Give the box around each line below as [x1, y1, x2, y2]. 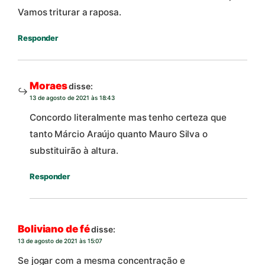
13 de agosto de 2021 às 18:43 [30, 94, 115, 102]
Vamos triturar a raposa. [18, 7, 121, 18]
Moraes [30, 80, 67, 92]
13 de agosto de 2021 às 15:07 [18, 237, 103, 245]
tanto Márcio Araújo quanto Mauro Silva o [30, 128, 208, 140]
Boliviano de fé [18, 223, 90, 235]
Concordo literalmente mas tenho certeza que [30, 112, 227, 124]
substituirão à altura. [30, 145, 118, 157]
